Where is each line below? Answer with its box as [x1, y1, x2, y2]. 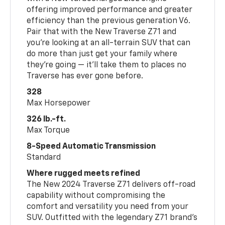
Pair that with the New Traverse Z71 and [27, 28, 177, 36]
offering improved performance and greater [27, 6, 193, 14]
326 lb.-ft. [27, 115, 66, 124]
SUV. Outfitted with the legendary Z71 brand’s [27, 213, 198, 222]
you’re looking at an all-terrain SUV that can [27, 39, 191, 47]
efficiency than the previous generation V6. [27, 17, 191, 25]
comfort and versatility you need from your [27, 202, 189, 211]
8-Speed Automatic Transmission [27, 142, 156, 151]
